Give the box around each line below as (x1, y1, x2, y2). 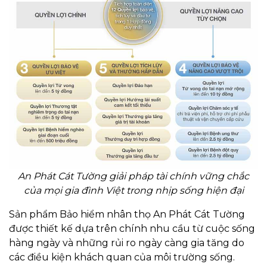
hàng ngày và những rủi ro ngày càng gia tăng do (9, 237, 244, 249)
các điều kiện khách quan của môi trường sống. (9, 252, 235, 263)
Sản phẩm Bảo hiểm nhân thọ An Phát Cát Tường (9, 209, 245, 221)
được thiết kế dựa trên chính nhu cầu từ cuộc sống (9, 223, 255, 235)
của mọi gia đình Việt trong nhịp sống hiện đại (23, 185, 244, 197)
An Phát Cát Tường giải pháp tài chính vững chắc (18, 170, 249, 182)
